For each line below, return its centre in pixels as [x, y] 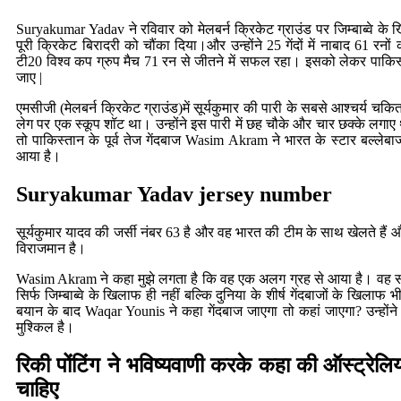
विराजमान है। [51, 249]
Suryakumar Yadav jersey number [174, 195]
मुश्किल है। [45, 328]
